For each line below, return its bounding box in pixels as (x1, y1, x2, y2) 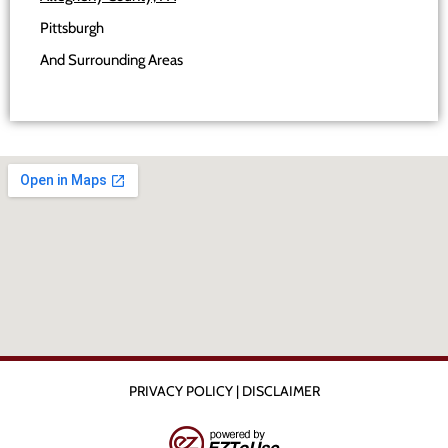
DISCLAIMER (241, 382, 320, 401)
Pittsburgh (40, 19, 104, 38)
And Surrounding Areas (40, 51, 183, 70)
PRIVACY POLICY (128, 382, 233, 401)
